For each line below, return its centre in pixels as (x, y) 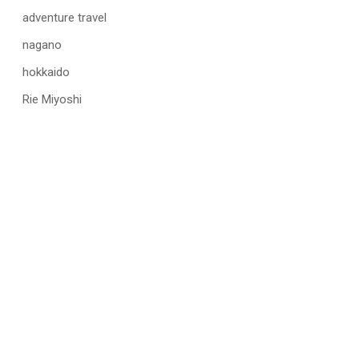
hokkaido (46, 73)
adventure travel (65, 18)
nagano (42, 45)
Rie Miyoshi (52, 100)
